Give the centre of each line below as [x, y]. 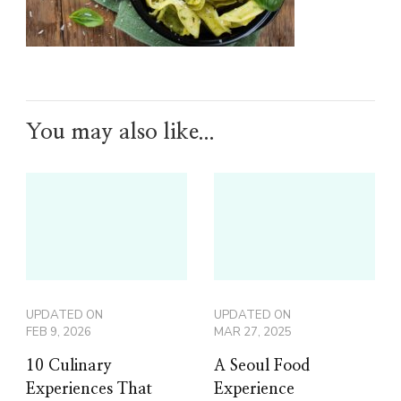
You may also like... [120, 132]
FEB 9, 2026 [59, 332]
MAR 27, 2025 [253, 332]
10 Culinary [69, 366]
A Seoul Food [262, 366]
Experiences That [89, 389]
